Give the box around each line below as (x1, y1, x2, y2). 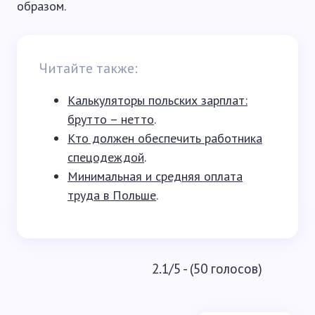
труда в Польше (67, 187, 156, 203)
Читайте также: (39, 59, 138, 77)
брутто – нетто (67, 111, 154, 127)
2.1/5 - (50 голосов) (151, 259, 262, 277)
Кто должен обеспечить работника (67, 130, 262, 146)
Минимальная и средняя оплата (67, 168, 243, 184)
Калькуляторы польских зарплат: (67, 92, 247, 108)
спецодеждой (67, 149, 144, 165)
